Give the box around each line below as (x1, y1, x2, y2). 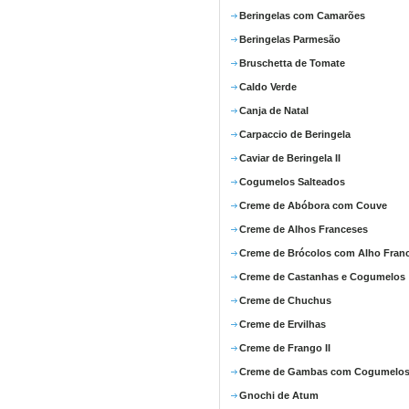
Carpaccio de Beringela (239, 129, 351, 140)
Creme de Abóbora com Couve (239, 200, 387, 211)
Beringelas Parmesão (239, 34, 341, 45)
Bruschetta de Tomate (239, 58, 345, 68)
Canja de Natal (239, 105, 309, 116)
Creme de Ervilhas (239, 319, 326, 330)
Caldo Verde (239, 81, 297, 92)
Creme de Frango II (239, 342, 330, 353)
